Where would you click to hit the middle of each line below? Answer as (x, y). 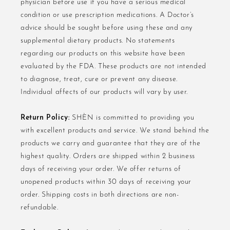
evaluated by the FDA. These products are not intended (113, 66)
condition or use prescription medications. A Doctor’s (107, 15)
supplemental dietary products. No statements (98, 41)
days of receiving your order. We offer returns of (101, 169)
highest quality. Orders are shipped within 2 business (108, 156)
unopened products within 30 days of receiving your (106, 182)
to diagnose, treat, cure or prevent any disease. (99, 79)
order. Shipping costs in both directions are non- (100, 195)
